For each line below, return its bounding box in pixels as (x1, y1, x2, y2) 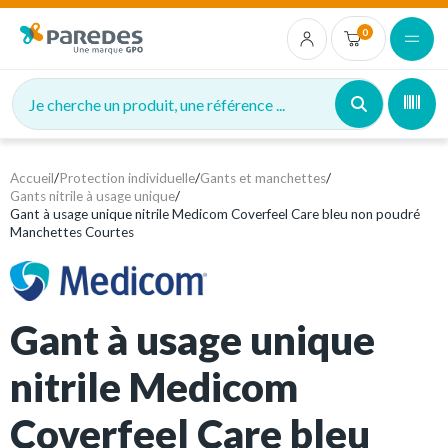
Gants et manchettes (200, 170, 326, 186)
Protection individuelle (59, 170, 195, 186)
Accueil (10, 170, 54, 186)
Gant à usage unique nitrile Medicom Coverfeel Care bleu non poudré (10, 206, 420, 222)
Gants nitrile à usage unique (10, 188, 175, 204)
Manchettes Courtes (10, 224, 134, 240)
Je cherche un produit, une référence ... (29, 94, 285, 114)
